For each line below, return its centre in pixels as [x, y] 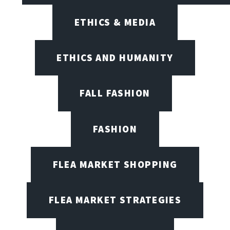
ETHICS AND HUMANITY [115, 58]
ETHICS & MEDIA [115, 22]
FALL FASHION [115, 93]
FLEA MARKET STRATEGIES [115, 200]
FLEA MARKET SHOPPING [115, 165]
